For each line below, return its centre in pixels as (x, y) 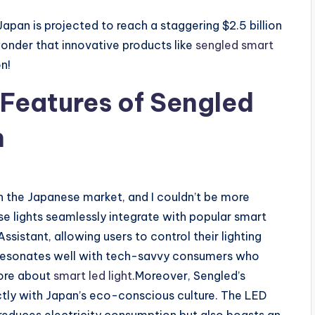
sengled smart (234, 45)
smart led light (93, 276)
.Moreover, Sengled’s (189, 276)
